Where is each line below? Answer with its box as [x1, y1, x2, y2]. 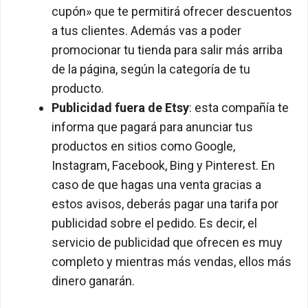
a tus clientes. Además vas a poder [52, 23, 241, 38]
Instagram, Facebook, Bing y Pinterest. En [52, 158, 275, 173]
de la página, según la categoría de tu [52, 62, 250, 77]
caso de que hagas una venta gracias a [52, 177, 261, 192]
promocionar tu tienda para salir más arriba [52, 43, 283, 58]
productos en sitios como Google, [52, 139, 235, 154]
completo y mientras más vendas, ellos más [52, 254, 291, 269]
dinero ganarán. [52, 274, 135, 289]
